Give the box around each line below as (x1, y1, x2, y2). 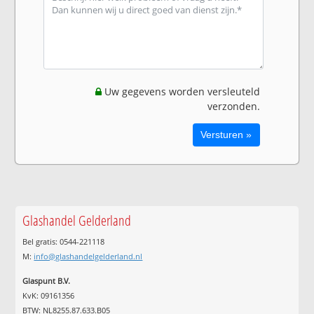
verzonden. (207, 99, 260, 113)
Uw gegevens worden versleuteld (101, 84, 260, 98)
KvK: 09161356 (22, 289, 75, 301)
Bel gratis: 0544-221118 (22, 236, 105, 247)
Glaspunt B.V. (22, 275, 71, 286)
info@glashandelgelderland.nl (34, 251, 143, 262)
